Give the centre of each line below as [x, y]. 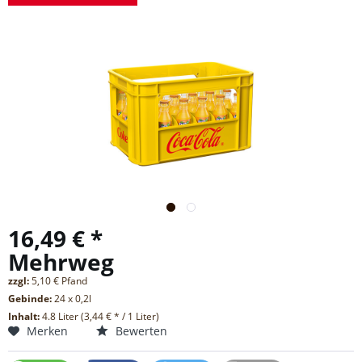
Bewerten [140, 331]
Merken [47, 331]
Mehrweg [61, 262]
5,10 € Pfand [59, 281]
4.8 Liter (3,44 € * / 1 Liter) [101, 317]
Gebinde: [31, 299]
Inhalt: [25, 317]
